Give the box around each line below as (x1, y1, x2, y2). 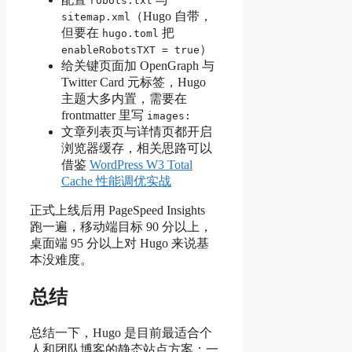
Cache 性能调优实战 (61, 174, 171, 188)
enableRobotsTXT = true (61, 43, 200, 56)
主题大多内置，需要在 (61, 91, 187, 105)
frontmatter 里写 (61, 108, 147, 122)
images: (147, 109, 191, 122)
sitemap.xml (61, 10, 130, 23)
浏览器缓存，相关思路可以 (61, 141, 212, 155)
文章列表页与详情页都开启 (61, 124, 212, 138)
